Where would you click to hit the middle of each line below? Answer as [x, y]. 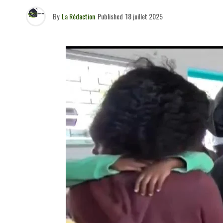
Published [110, 16]
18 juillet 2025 [144, 16]
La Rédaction [78, 16]
